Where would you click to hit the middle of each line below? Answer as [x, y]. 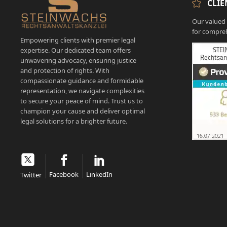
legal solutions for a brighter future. [74, 121]
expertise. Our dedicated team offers [75, 50]
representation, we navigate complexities [82, 91]
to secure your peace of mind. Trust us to [82, 101]
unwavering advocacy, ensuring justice [78, 61]
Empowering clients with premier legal [78, 40]
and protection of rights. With [65, 71]
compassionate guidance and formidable [82, 81]
